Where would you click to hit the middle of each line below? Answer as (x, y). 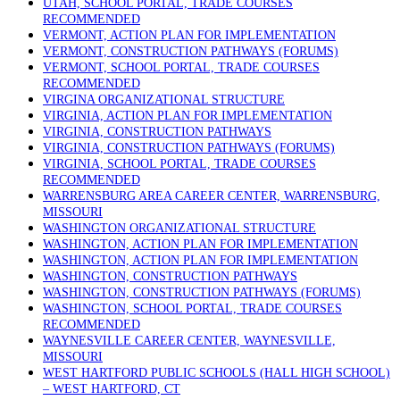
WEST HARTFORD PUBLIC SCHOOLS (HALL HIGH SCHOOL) (217, 373)
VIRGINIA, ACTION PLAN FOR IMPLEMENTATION (187, 116)
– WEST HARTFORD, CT (112, 389)
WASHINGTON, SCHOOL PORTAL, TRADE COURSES (192, 308)
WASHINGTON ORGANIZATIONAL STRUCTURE (179, 228)
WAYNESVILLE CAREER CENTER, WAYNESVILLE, (189, 341)
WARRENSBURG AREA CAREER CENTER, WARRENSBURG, (212, 196)
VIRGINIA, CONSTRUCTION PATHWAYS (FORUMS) (189, 148)
